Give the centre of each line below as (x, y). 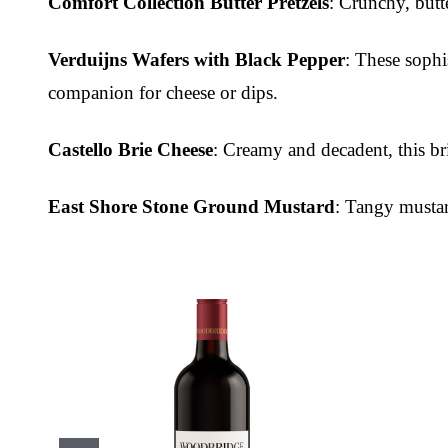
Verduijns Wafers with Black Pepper (196, 59)
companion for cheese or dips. (163, 92)
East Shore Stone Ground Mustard (191, 206)
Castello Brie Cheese (130, 149)
